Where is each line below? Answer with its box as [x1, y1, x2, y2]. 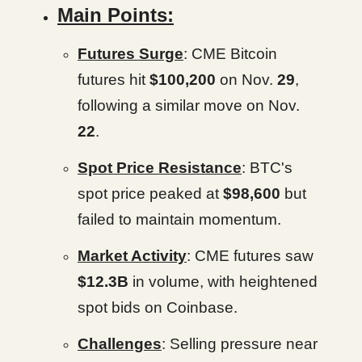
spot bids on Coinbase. [78, 299, 238, 316]
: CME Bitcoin [183, 45, 277, 62]
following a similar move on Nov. [78, 97, 300, 114]
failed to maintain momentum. [78, 211, 281, 228]
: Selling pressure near [162, 335, 318, 352]
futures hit [78, 71, 149, 88]
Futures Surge [78, 45, 183, 62]
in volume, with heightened [128, 273, 318, 290]
